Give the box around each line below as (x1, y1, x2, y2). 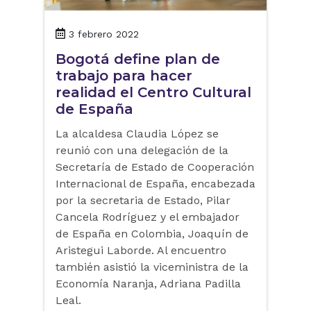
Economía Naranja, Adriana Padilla (56, 277, 241, 291)
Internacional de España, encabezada (56, 177, 255, 191)
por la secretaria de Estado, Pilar (56, 194, 230, 208)
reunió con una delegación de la (56, 144, 228, 158)
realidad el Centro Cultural (56, 84, 251, 101)
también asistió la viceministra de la (56, 260, 249, 274)
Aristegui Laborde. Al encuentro (56, 244, 226, 258)
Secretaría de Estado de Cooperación (56, 160, 254, 174)
